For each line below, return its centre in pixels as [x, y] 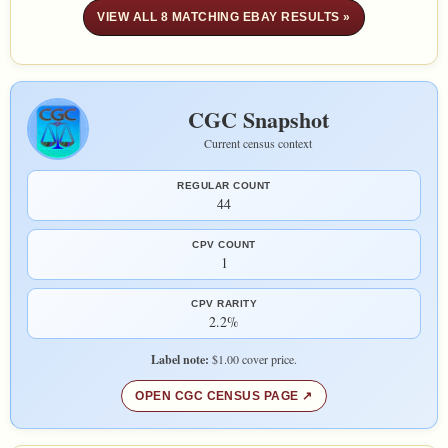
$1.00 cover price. [253, 359]
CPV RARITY [224, 304]
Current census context [258, 143]
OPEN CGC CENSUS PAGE [217, 396]
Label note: [180, 360]
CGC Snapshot [258, 120]
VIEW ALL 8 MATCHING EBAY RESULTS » [224, 17]
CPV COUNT [224, 245]
